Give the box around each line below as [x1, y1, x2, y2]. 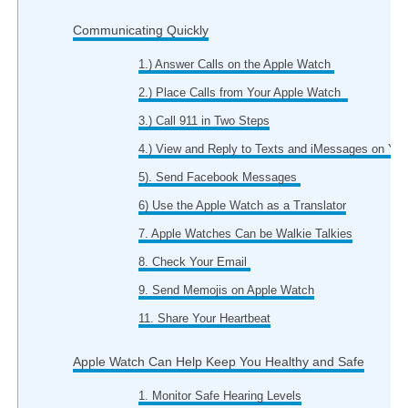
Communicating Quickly [72, 23, 209, 37]
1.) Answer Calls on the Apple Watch [138, 57, 335, 71]
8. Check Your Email [138, 255, 251, 269]
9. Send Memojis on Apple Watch [138, 283, 315, 297]
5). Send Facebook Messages [138, 170, 301, 184]
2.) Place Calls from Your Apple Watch [138, 86, 349, 99]
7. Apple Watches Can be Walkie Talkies [138, 227, 353, 240]
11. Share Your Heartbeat [138, 311, 271, 325]
